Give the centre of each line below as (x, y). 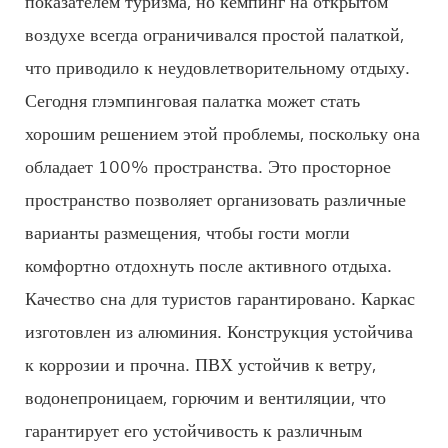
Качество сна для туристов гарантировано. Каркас (220, 296)
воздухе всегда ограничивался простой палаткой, (214, 32)
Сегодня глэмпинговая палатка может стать (192, 98)
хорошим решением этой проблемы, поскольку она (222, 131)
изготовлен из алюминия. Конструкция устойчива (219, 329)
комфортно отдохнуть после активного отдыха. (208, 263)
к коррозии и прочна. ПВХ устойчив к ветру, (200, 362)
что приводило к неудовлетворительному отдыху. (217, 65)
